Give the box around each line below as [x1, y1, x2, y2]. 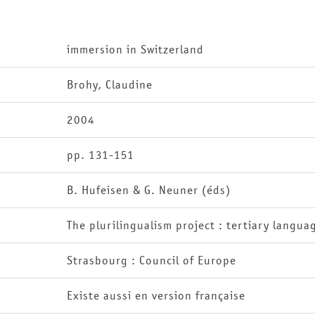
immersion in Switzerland [66, 43, 204, 56]
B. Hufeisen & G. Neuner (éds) [66, 184, 231, 196]
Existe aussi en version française [66, 289, 245, 302]
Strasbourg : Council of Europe [66, 254, 236, 266]
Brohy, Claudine [66, 78, 153, 91]
